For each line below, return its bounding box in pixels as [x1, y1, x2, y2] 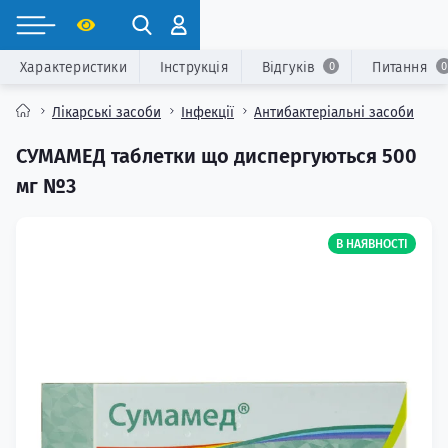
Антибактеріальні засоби [254, 103, 414, 121]
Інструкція [159, 59, 229, 76]
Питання [372, 59, 428, 76]
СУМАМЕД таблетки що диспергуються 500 [16, 144, 417, 168]
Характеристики [20, 59, 127, 76]
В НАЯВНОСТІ [336, 237, 408, 251]
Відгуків [261, 59, 316, 76]
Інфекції [181, 103, 234, 121]
